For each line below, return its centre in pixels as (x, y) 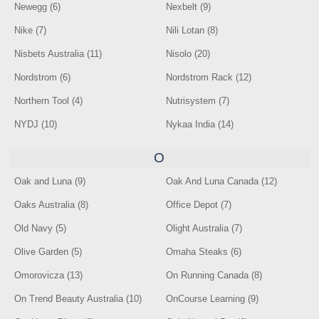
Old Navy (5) (41, 228)
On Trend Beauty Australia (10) (78, 299)
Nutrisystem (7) (198, 101)
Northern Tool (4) (49, 101)
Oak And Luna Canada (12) (222, 181)
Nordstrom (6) (43, 77)
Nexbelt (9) (189, 7)
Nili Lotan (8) (192, 30)
